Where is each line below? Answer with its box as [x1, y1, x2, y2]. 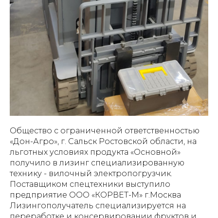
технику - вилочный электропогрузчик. [10, 169, 172, 179]
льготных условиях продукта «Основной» [10, 147, 181, 157]
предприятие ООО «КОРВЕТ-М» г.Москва [10, 190, 181, 200]
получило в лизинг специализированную [10, 158, 184, 168]
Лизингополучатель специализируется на [10, 201, 186, 211]
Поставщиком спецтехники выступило [10, 180, 170, 189]
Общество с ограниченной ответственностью [10, 126, 200, 136]
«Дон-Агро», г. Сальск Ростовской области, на [10, 137, 197, 146]
